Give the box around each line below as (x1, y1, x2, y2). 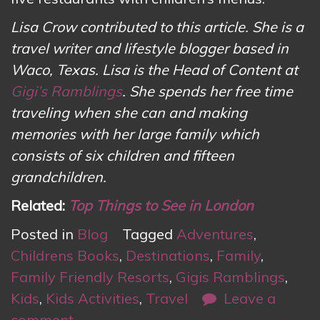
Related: (11, 196, 69, 215)
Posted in (11, 225, 77, 244)
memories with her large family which (11, 125, 259, 144)
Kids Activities (46, 289, 139, 308)
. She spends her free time (122, 82, 293, 101)
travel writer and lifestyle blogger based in (11, 39, 289, 58)
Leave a (224, 289, 276, 308)
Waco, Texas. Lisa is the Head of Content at (11, 61, 298, 79)
